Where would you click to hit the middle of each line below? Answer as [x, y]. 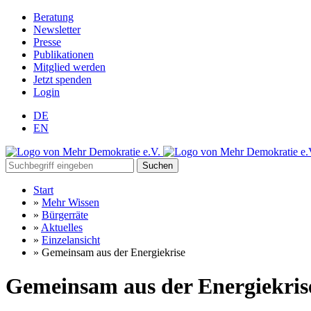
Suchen [158, 166]
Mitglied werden [69, 67]
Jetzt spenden [62, 79]
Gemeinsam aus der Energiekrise [112, 252]
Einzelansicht [71, 240]
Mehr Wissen [70, 202]
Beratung [53, 17]
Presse [47, 42]
